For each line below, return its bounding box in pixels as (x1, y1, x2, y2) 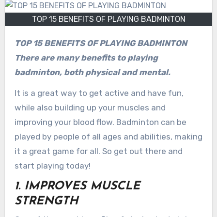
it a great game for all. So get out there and (14, 146, 183, 156)
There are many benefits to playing (14, 53, 158, 63)
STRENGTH (14, 195, 78, 207)
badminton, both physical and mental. (14, 67, 170, 77)
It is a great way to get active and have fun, (14, 88, 184, 98)
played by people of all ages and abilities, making (14, 131, 202, 141)
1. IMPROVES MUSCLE (14, 180, 140, 192)
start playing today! (14, 160, 91, 170)
